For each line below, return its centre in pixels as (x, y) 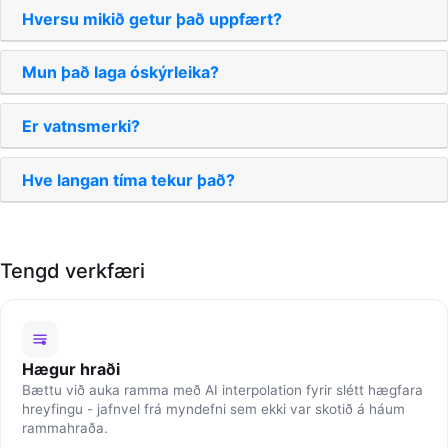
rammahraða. (64, 427)
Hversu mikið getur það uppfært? (152, 18)
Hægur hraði (70, 368)
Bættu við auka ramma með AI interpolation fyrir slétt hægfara (222, 389)
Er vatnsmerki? (81, 126)
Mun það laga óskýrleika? (120, 72)
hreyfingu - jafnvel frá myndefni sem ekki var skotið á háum (213, 408)
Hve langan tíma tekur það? (128, 179)
